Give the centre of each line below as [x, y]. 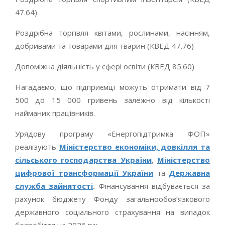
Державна [189, 173]
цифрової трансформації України [84, 173]
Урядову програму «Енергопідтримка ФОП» [113, 133]
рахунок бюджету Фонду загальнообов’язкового [113, 199]
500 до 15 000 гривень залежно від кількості [113, 100]
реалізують [37, 146]
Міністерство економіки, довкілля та [134, 146]
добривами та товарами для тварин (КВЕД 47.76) [104, 45]
